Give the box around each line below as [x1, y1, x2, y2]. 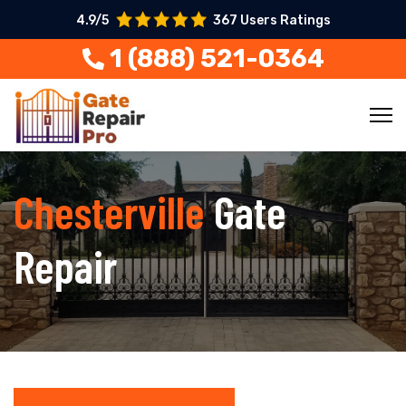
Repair [14, 238, 117, 293]
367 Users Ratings [212, 13, 331, 28]
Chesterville [14, 184, 214, 238]
